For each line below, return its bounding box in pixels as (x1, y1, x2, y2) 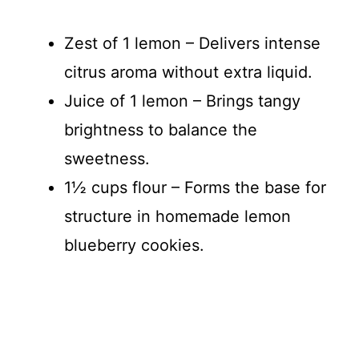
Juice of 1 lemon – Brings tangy (64, 91, 301, 111)
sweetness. (64, 149, 150, 169)
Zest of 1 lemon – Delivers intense (64, 34, 321, 54)
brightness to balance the (64, 120, 257, 140)
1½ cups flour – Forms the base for (64, 178, 326, 198)
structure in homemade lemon (64, 207, 291, 227)
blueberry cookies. (64, 236, 204, 256)
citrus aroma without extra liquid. (64, 63, 313, 83)
